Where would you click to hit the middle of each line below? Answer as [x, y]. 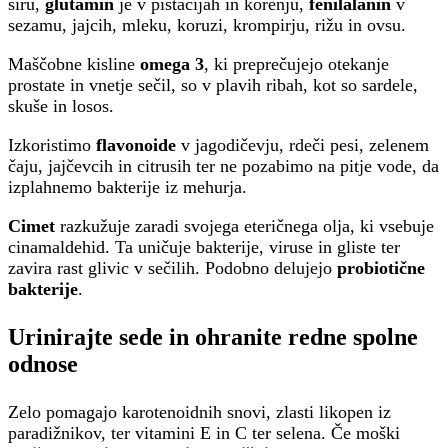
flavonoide [136, 145]
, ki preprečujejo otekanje [296, 64]
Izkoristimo [52, 145]
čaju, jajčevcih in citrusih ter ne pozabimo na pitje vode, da [223, 166]
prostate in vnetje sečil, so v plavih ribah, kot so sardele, [213, 85]
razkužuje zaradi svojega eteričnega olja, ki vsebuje [244, 226]
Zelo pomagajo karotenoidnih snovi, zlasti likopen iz [199, 412]
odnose [43, 364]
